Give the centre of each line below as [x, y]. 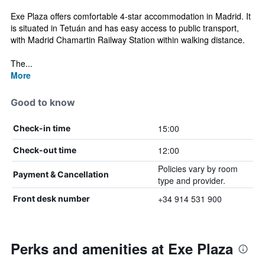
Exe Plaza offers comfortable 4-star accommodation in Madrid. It [131, 16]
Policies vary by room [198, 169]
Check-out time [45, 150]
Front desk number [51, 198]
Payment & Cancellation [61, 174]
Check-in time [42, 128]
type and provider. [191, 180]
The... [22, 63]
